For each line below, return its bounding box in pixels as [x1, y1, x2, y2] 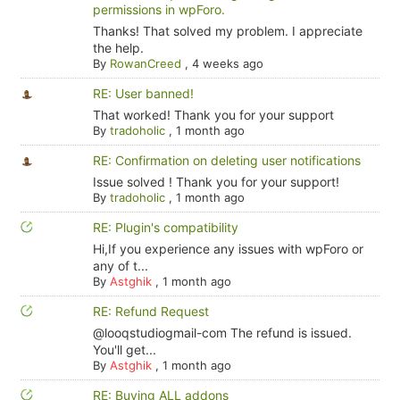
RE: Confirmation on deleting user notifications [92, 152, 361, 168]
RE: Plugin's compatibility [92, 219, 238, 235]
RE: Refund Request [92, 303, 209, 319]
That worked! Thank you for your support [92, 106, 334, 122]
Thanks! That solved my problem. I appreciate [92, 22, 362, 38]
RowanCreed [109, 55, 181, 71]
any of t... [92, 257, 148, 273]
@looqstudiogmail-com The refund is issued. [92, 324, 352, 340]
